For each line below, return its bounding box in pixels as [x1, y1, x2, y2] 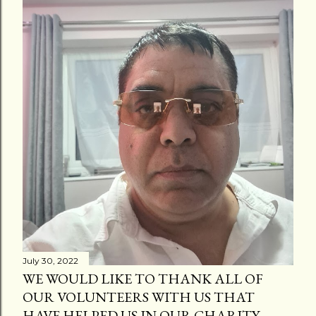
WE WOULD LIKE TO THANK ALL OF [23, 269, 263, 288]
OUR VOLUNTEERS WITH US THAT [23, 287, 255, 306]
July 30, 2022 [23, 255, 78, 266]
